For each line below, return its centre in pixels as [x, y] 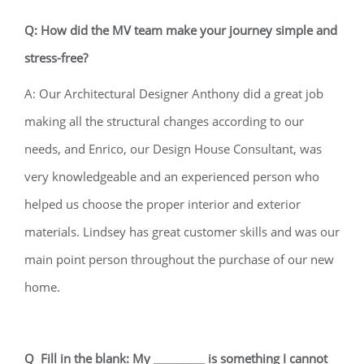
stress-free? [58, 58]
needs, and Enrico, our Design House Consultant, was [173, 149]
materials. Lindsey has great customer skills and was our [182, 232]
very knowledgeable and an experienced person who [172, 176]
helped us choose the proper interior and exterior [162, 204]
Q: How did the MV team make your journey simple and [181, 30]
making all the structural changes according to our [164, 121]
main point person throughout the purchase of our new [179, 259]
